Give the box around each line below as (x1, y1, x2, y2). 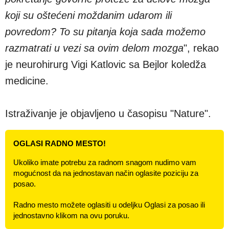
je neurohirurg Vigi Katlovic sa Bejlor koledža (5, 58, 206, 70)
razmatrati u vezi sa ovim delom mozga (5, 42, 184, 54)
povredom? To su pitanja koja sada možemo (5, 26, 205, 37)
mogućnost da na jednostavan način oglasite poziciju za (13, 168, 198, 177)
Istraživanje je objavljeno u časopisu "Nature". (5, 107, 211, 119)
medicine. (5, 75, 49, 86)
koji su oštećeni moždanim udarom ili (5, 9, 172, 21)
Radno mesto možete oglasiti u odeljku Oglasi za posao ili (13, 200, 205, 209)
